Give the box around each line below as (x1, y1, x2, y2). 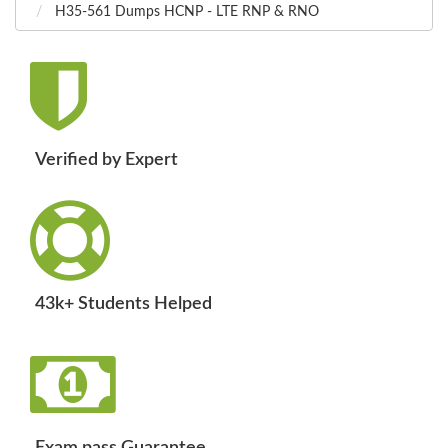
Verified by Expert (35, 151, 178, 170)
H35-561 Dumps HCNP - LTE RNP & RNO (51, 5, 319, 20)
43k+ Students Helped (35, 295, 212, 314)
